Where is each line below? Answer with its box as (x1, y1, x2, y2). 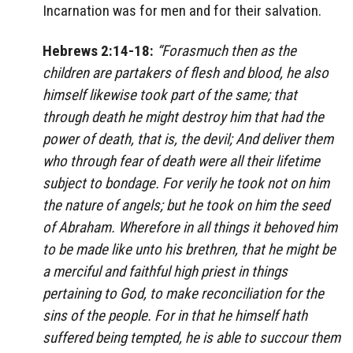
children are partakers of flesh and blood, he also (43, 63, 329, 82)
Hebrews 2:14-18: (43, 41, 154, 60)
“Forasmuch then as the (157, 41, 296, 60)
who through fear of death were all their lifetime (43, 151, 320, 170)
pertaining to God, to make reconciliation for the (43, 284, 324, 303)
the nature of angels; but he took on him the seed (43, 195, 329, 214)
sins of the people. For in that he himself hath (43, 306, 307, 325)
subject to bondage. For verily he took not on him (43, 173, 329, 192)
